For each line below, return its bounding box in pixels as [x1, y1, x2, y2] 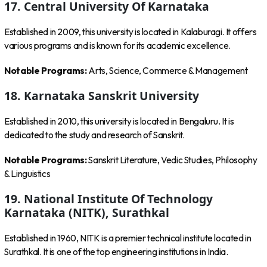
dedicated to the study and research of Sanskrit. [4, 129, 185, 141]
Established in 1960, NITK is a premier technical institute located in [4, 232, 252, 244]
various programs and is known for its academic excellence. [4, 39, 231, 51]
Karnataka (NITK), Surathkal [4, 204, 170, 221]
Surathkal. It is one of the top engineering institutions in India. [4, 246, 228, 257]
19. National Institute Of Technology [4, 191, 213, 207]
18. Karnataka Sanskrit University [4, 88, 200, 104]
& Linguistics [4, 168, 51, 180]
